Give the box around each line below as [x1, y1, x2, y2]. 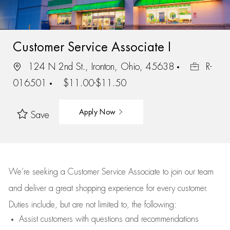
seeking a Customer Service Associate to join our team [29, 168, 214, 176]
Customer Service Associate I [12, 41, 171, 53]
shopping [75, 184, 108, 193]
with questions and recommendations [72, 215, 199, 223]
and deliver [8, 184, 49, 193]
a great [48, 184, 75, 193]
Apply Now [79, 108, 118, 116]
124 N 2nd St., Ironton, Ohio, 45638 [25, 62, 177, 71]
